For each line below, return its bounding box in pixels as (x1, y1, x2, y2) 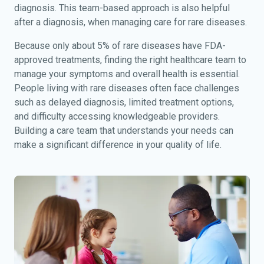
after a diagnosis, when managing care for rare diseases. (14, 17, 247, 28)
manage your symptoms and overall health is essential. (14, 69, 240, 80)
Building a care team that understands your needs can (14, 126, 233, 136)
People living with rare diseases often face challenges (14, 83, 239, 94)
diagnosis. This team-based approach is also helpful (14, 3, 230, 14)
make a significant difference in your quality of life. (14, 140, 222, 150)
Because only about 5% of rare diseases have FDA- (14, 41, 226, 51)
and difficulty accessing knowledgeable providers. (14, 111, 220, 122)
